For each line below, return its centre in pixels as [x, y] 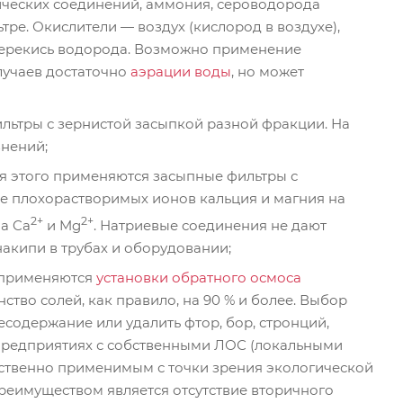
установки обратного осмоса [199, 277]
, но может [268, 71]
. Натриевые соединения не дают [210, 225]
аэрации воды [181, 71]
